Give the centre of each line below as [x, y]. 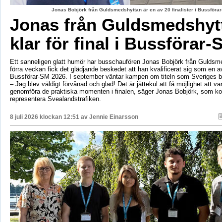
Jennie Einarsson [113, 117]
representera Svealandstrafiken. [55, 99]
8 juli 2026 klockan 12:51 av [49, 117]
